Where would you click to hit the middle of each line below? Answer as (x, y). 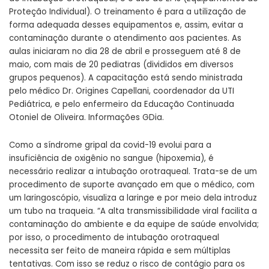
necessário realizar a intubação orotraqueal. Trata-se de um (133, 172)
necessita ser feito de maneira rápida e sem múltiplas (120, 251)
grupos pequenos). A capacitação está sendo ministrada (126, 78)
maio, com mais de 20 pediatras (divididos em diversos (121, 65)
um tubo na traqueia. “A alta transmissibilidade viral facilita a (133, 211)
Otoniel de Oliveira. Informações (76, 118)
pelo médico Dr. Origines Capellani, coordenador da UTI (122, 91)
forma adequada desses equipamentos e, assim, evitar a (126, 25)
